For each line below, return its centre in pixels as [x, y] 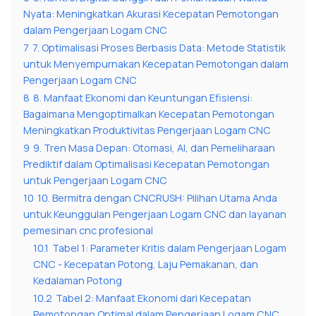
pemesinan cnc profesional [88, 231]
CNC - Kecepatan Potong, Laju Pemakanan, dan [146, 265]
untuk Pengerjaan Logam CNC [95, 181]
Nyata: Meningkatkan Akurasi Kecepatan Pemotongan [151, 14]
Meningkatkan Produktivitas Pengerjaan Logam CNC [147, 130]
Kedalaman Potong [78, 281]
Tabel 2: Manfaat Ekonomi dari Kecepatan [153, 298]
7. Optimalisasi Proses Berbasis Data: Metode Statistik [159, 48]
